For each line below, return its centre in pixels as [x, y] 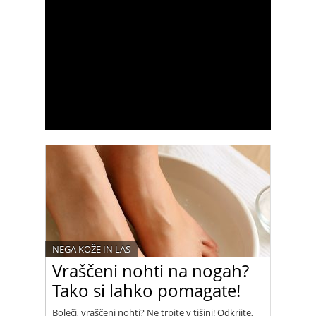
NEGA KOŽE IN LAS [91, 249]
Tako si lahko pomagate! [146, 290]
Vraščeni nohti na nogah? [151, 271]
